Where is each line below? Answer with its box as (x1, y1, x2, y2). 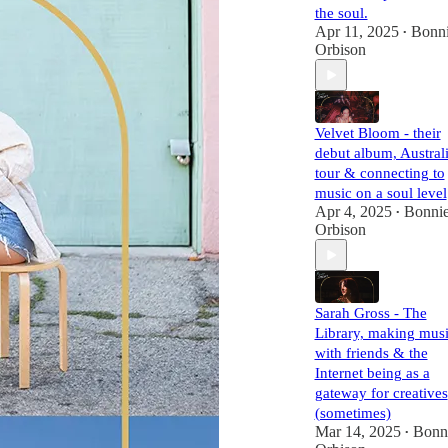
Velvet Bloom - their (314, 125, 441, 141)
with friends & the (314, 345, 428, 361)
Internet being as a (314, 365, 430, 381)
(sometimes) (314, 405, 391, 421)
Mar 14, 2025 (314, 423, 401, 440)
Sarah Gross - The (314, 305, 427, 321)
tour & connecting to (314, 165, 445, 181)
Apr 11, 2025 (314, 23, 399, 40)
